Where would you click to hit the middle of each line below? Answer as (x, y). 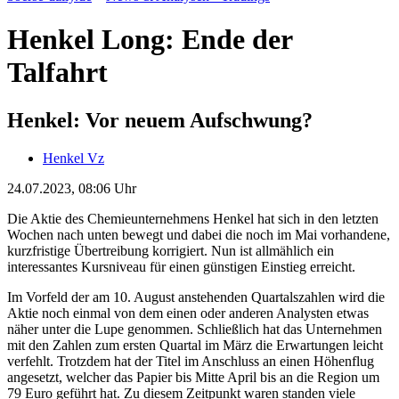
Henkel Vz (73, 158)
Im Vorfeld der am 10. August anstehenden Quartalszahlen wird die (196, 297)
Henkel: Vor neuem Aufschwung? (160, 120)
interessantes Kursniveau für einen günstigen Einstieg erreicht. (181, 266)
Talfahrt (57, 73)
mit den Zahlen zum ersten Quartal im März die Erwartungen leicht (195, 345)
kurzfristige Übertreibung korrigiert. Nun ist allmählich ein (171, 250)
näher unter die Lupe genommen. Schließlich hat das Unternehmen (195, 329)
